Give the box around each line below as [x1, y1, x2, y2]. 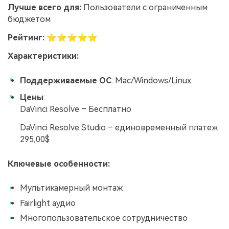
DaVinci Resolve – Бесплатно [20, 104, 131, 114]
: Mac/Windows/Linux [111, 76, 191, 86]
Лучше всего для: [8, 3, 81, 13]
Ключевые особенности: [8, 159, 110, 169]
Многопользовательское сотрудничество [20, 213, 188, 223]
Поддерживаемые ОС [20, 76, 111, 86]
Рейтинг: [8, 32, 44, 42]
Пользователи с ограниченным [81, 3, 208, 13]
